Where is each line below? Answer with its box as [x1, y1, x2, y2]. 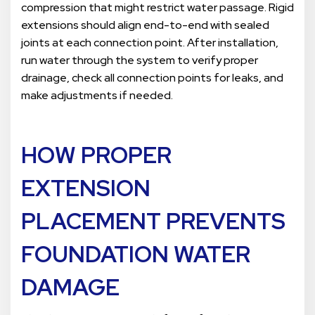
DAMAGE [21, 272, 120, 303]
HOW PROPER [21, 140, 172, 171]
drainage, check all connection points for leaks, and [21, 70, 283, 86]
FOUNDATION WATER [21, 239, 250, 270]
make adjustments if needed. [21, 88, 173, 103]
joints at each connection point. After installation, [21, 35, 278, 51]
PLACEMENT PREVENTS [21, 206, 285, 237]
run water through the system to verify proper [21, 53, 258, 68]
